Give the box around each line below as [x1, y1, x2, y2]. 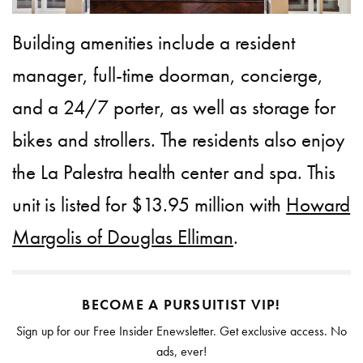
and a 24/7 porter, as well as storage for [12, 93, 336, 121]
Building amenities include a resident [12, 28, 296, 56]
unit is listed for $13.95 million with [12, 190, 287, 218]
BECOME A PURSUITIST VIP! [82, 294, 281, 314]
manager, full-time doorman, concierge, [12, 61, 324, 88]
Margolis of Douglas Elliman [12, 223, 234, 250]
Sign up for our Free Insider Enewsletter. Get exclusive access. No [15, 322, 348, 340]
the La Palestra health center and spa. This [12, 158, 336, 186]
